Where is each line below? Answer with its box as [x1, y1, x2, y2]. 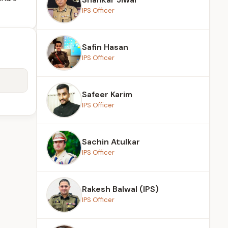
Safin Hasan [82, 42, 128, 52]
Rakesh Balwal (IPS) [82, 184, 159, 194]
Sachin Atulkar [82, 136, 140, 147]
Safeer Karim [82, 89, 132, 100]
